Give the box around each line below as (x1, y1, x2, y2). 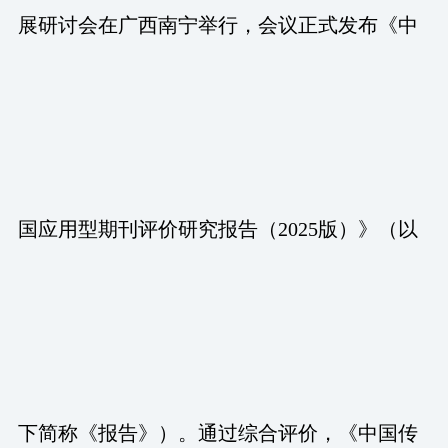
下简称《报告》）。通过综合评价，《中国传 (17, 421, 418, 444)
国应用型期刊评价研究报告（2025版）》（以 (17, 217, 418, 240)
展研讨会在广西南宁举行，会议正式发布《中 (17, 13, 418, 36)
